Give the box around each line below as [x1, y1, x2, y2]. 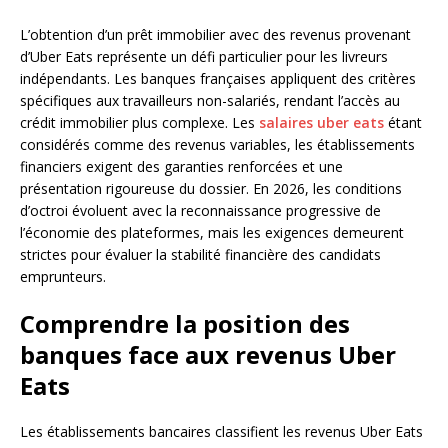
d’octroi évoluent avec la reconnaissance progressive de [20, 200, 381, 220]
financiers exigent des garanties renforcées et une [20, 156, 343, 176]
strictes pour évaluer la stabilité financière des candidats [20, 244, 381, 264]
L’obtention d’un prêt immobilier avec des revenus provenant [20, 24, 411, 44]
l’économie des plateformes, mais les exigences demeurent [20, 222, 404, 242]
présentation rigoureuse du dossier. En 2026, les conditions [20, 178, 402, 198]
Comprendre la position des [20, 306, 350, 340]
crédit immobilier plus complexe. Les [20, 112, 259, 132]
